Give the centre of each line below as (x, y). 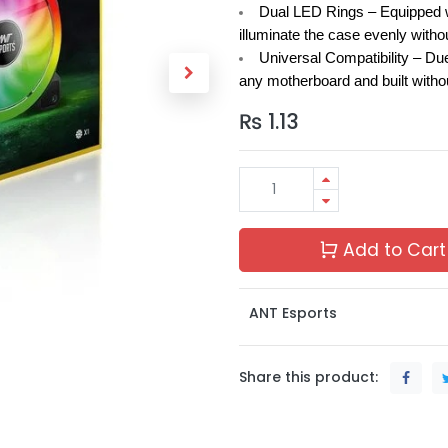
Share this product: (308, 376)
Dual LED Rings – (317, 11)
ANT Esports (293, 312)
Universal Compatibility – (339, 57)
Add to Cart (391, 249)
